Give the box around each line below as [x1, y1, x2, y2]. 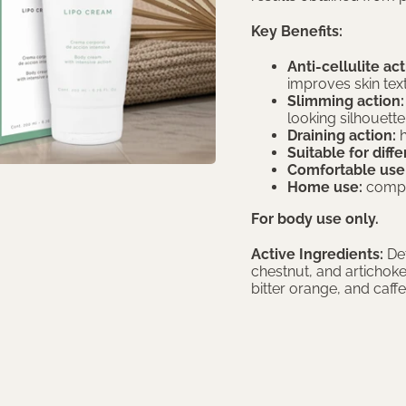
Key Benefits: [251, 23, 343, 40]
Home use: [287, 179, 363, 196]
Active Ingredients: [251, 246, 384, 263]
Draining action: [287, 127, 397, 144]
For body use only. [251, 210, 380, 227]
